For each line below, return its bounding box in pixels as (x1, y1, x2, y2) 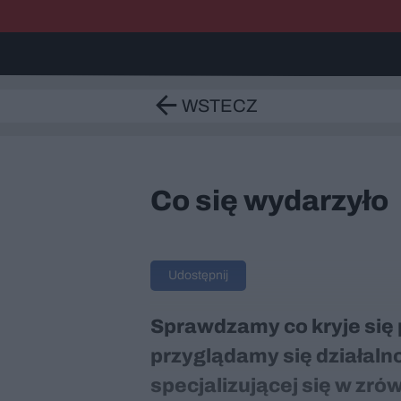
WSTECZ (182, 95, 258, 115)
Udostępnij (168, 269, 228, 282)
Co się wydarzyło (150, 185, 388, 217)
